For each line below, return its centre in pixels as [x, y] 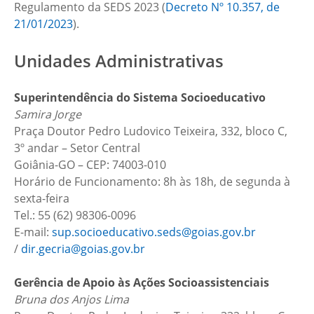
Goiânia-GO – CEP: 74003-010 [90, 165]
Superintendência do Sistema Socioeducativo [140, 97]
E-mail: [33, 232]
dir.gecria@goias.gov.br [83, 249]
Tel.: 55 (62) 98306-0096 [75, 215]
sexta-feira [42, 198]
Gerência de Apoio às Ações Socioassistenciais [142, 282]
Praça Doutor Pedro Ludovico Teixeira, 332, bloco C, [151, 131]
